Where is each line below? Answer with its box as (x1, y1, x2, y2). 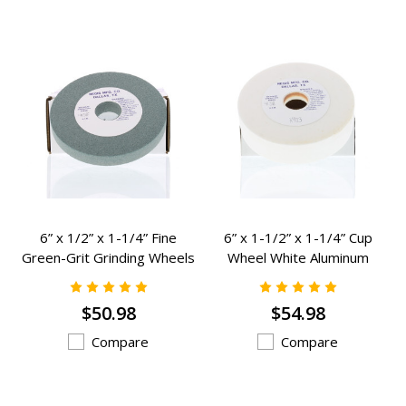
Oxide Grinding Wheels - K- (213, 267, 382, 286)
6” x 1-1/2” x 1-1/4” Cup (223, 227, 372, 246)
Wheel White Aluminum (227, 247, 369, 266)
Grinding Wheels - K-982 (32, 267, 185, 286)
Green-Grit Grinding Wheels (22, 247, 195, 266)
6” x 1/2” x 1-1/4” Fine (40, 227, 177, 246)
